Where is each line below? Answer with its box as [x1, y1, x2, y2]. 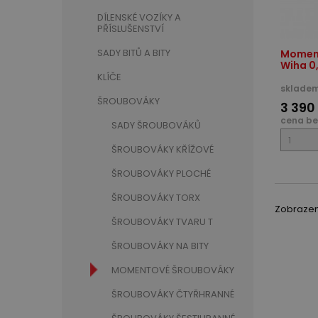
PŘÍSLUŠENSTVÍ [97, 22, 164, 35]
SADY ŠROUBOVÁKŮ [111, 119, 201, 132]
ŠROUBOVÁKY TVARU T [111, 215, 213, 229]
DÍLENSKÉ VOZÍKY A [97, 11, 181, 24]
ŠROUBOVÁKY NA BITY [111, 239, 209, 253]
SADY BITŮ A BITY [97, 46, 170, 60]
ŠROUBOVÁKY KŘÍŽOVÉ [111, 143, 214, 156]
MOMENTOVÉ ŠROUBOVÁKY [111, 263, 234, 277]
